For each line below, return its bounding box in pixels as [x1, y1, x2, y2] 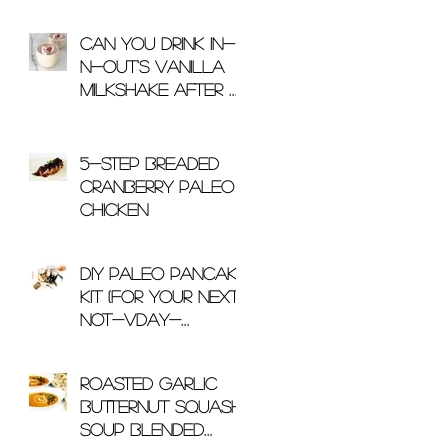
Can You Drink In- [80, 34, 235, 52]
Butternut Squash [80, 397, 242, 415]
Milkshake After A [80, 80, 241, 98]
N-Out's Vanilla [80, 57, 224, 75]
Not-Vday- [80, 310, 181, 328]
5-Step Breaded [80, 154, 219, 172]
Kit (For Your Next [80, 287, 239, 305]
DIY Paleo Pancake [80, 264, 247, 282]
